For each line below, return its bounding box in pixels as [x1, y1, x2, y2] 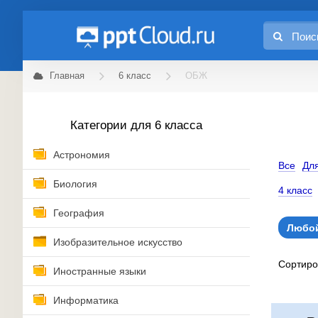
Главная [50, 71, 84, 81]
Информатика [53, 295, 119, 306]
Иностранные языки [53, 265, 146, 277]
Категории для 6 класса [70, 119, 202, 132]
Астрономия [53, 149, 110, 160]
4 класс [278, 185, 312, 196]
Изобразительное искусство [53, 236, 182, 248]
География [53, 207, 104, 219]
